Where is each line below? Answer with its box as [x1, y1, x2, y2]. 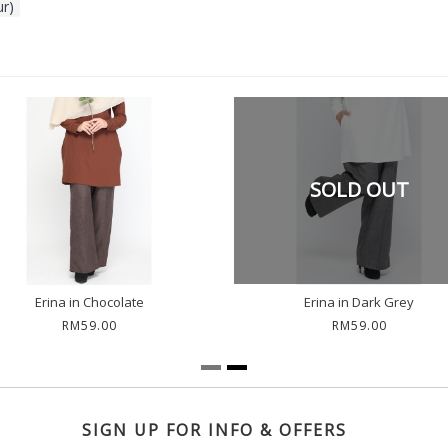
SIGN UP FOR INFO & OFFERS [81, 418, 347, 441]
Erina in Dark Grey [304, 292, 414, 311]
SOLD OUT [309, 176, 409, 203]
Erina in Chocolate [34, 292, 144, 311]
